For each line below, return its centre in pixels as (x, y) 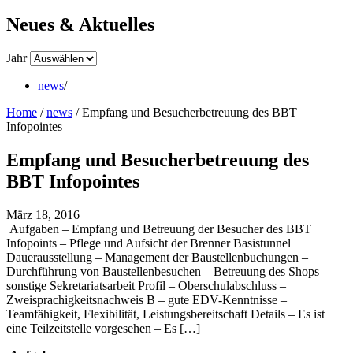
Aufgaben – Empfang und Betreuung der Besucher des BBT (159, 229)
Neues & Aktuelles (80, 24)
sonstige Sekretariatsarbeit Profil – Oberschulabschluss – (146, 285)
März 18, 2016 (43, 214)
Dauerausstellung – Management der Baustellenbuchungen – (157, 257)
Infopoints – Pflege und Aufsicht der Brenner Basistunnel (149, 243)
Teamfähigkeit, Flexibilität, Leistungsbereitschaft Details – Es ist (165, 314)
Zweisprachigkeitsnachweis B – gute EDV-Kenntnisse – (147, 299)
